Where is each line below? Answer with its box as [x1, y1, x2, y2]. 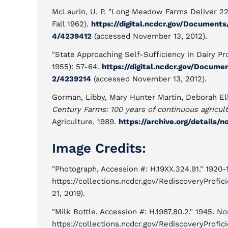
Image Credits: [52, 140, 146, 156]
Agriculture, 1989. [52, 117, 119, 126]
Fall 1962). [52, 19, 91, 28]
